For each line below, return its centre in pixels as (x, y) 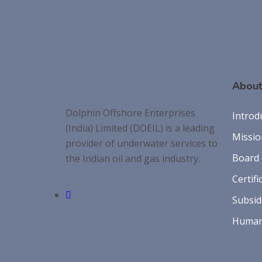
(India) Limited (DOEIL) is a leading (140, 128)
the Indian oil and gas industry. (133, 159)
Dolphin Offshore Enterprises (130, 113)
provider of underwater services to (142, 144)
